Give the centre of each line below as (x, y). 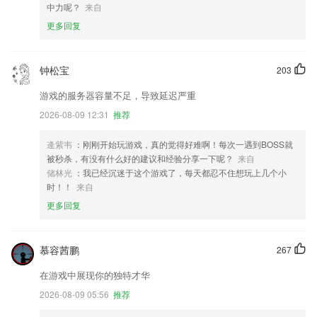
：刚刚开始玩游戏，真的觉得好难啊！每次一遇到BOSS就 (184, 144)
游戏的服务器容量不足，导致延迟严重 (118, 95)
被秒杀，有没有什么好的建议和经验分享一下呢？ (140, 158)
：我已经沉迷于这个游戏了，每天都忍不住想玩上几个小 (180, 172)
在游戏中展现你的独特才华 (95, 275)
